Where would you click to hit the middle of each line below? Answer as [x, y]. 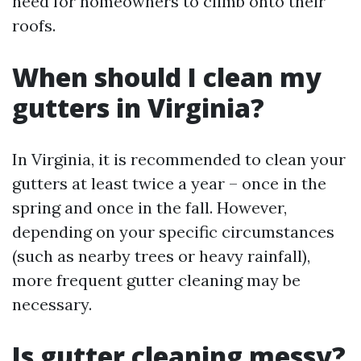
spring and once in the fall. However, [149, 207]
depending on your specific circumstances [173, 232]
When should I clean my [167, 77]
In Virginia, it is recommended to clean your [179, 159]
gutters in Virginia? [138, 108]
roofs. [34, 25]
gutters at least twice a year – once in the [169, 183]
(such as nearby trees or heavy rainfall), [161, 256]
